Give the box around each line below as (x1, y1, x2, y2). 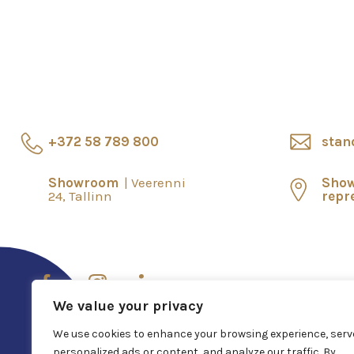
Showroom (48, 175, 122, 191)
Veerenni (131, 175, 186, 191)
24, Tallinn (48, 188, 112, 205)
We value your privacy (53, 297, 203, 314)
